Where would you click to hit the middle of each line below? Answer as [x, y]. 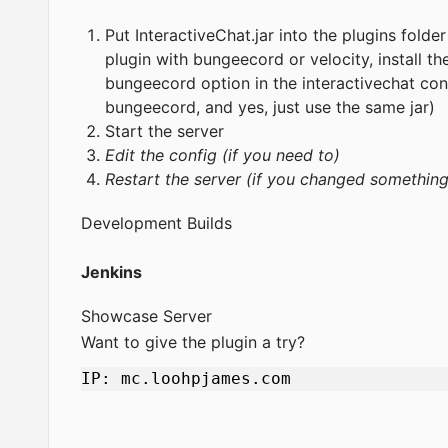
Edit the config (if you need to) [222, 154]
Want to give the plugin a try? [193, 341]
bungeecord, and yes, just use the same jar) [270, 106]
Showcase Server [149, 316]
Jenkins [111, 272]
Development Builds [159, 222]
